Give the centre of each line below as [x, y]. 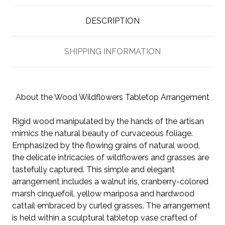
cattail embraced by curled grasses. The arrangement [111, 205]
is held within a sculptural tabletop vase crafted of [105, 217]
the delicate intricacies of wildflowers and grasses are [110, 157]
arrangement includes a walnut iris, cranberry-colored [110, 181]
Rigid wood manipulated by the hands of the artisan [108, 121]
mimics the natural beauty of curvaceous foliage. [102, 133]
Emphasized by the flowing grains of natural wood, [106, 145]
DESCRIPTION [113, 21]
